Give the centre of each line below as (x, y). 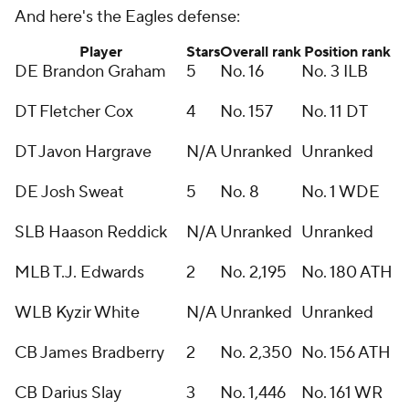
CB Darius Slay (68, 393)
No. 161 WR (342, 393)
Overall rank (261, 52)
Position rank (347, 52)
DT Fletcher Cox (74, 112)
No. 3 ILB (335, 72)
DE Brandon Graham (90, 72)
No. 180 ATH (347, 273)
